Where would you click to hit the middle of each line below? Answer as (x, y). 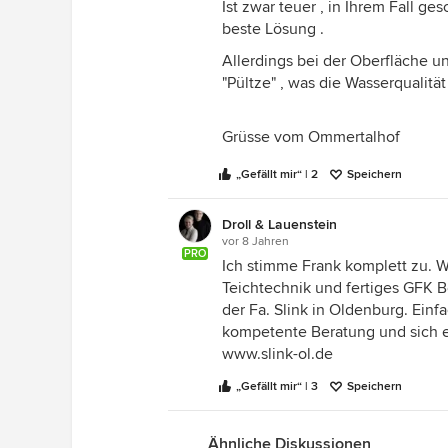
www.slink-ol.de (277, 354)
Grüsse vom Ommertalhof (311, 137)
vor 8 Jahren (255, 241)
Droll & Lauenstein (279, 224)
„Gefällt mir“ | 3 (277, 386)
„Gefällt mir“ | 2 (277, 174)
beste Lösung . (273, 29)
